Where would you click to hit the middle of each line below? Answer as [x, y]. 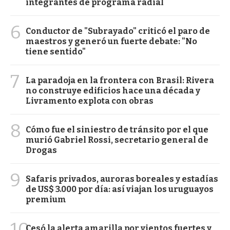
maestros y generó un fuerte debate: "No [111, 41]
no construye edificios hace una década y [113, 90]
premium [46, 199]
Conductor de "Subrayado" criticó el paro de [118, 31]
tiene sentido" [56, 51]
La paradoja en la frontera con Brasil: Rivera [120, 80]
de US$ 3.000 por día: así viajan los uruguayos [120, 189]
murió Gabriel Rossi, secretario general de [117, 140]
